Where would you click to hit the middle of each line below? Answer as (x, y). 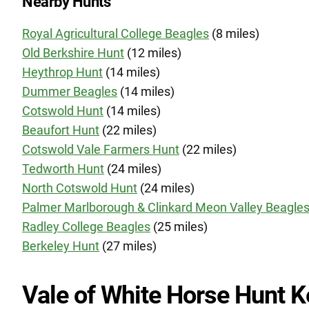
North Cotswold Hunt (80, 188)
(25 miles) (179, 227)
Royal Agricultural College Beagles (116, 33)
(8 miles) (234, 33)
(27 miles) (128, 246)
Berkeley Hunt (61, 246)
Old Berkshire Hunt (73, 53)
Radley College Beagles (86, 227)
